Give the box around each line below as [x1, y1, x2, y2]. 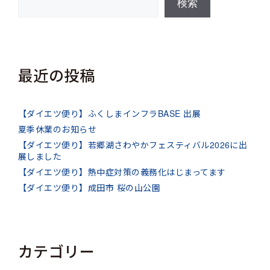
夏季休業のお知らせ [18, 122, 97, 135]
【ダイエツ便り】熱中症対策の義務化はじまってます [18, 165, 226, 178]
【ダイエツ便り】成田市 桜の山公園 [18, 181, 161, 193]
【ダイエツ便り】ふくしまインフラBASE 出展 [18, 107, 201, 119]
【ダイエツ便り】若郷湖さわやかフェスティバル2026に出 [18, 138, 248, 151]
